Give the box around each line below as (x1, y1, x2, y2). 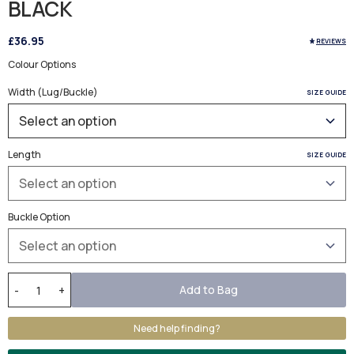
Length (8, 148, 41, 162)
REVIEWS (316, 36, 346, 45)
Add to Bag (179, 282, 238, 298)
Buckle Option (8, 210, 70, 224)
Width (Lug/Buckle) (8, 85, 98, 100)
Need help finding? (134, 322, 220, 336)
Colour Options (8, 58, 76, 72)
